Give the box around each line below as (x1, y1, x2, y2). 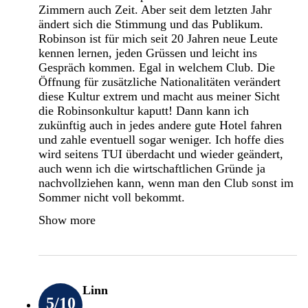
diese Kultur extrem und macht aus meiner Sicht (38, 89, 280, 103)
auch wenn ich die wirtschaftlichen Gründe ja (38, 161, 265, 175)
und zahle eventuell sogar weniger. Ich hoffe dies (38, 132, 284, 146)
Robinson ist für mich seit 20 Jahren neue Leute (38, 31, 278, 45)
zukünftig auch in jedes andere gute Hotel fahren (38, 118, 282, 132)
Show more (38, 212, 96, 227)
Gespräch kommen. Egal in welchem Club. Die (38, 60, 275, 74)
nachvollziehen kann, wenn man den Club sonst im (38, 175, 294, 190)
